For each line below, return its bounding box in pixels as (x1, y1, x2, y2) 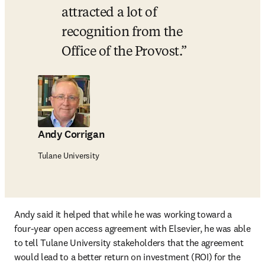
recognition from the (62, 26, 183, 39)
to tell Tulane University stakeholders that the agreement (14, 237, 244, 248)
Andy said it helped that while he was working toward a (14, 208, 232, 220)
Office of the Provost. (62, 46, 182, 59)
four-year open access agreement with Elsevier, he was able (14, 222, 251, 234)
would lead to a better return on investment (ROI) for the (14, 251, 241, 263)
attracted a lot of (62, 7, 157, 20)
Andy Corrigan (38, 127, 105, 141)
